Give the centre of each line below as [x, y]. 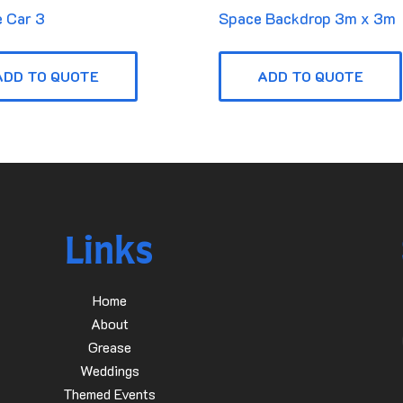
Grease [109, 346]
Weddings [109, 370]
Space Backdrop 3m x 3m [308, 18]
